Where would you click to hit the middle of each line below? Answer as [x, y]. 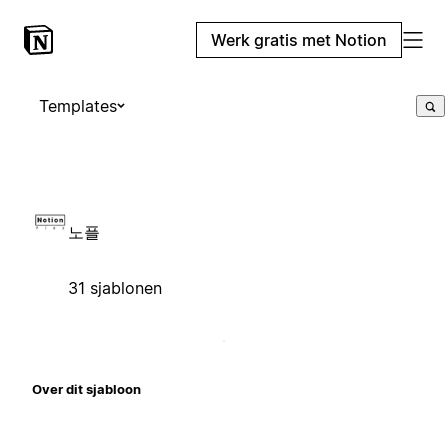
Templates [78, 106]
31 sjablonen [115, 287]
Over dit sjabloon [86, 388]
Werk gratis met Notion [299, 40]
